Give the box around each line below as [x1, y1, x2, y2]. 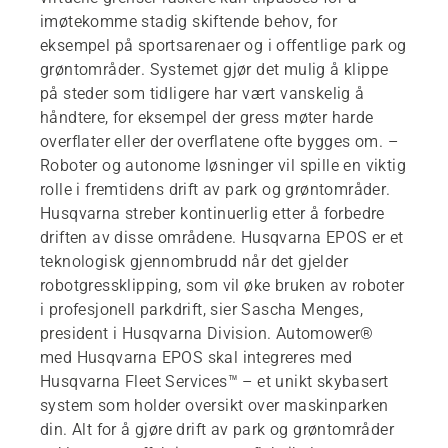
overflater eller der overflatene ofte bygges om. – [40, 131, 398, 151]
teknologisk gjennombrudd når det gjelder [40, 251, 348, 271]
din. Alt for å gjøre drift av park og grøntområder [40, 419, 394, 439]
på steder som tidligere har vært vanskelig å [40, 83, 365, 103]
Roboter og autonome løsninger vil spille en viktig [40, 155, 406, 175]
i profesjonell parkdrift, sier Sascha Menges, [40, 299, 363, 319]
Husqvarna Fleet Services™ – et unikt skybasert [40, 371, 389, 391]
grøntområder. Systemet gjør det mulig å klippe [40, 59, 389, 79]
